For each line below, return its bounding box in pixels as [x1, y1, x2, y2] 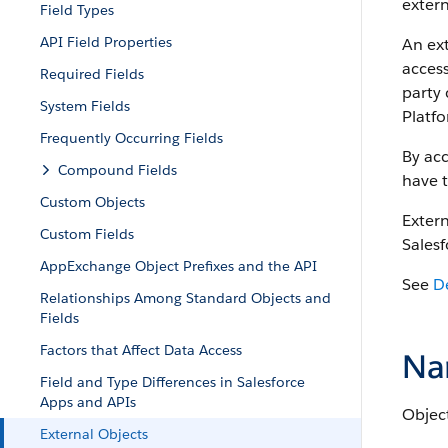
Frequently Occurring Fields [40, 129, 223, 147]
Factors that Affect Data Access [40, 341, 242, 359]
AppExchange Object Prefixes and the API [40, 257, 317, 275]
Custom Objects [40, 193, 145, 211]
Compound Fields [58, 161, 177, 179]
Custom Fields [40, 225, 134, 243]
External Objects [40, 425, 148, 443]
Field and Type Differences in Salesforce [40, 373, 305, 391]
